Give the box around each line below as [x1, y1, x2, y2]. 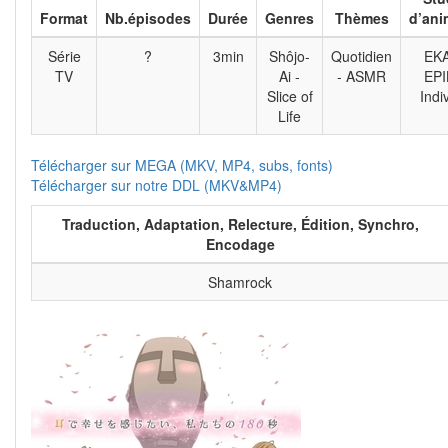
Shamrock [208, 272, 272, 292]
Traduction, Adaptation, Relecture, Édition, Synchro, [61, 214, 419, 234]
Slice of [266, 86, 313, 106]
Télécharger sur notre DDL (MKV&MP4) [31, 175, 282, 195]
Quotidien [331, 46, 392, 66]
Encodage [205, 234, 275, 254]
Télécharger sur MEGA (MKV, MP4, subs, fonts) [31, 155, 333, 175]
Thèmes [334, 8, 389, 28]
